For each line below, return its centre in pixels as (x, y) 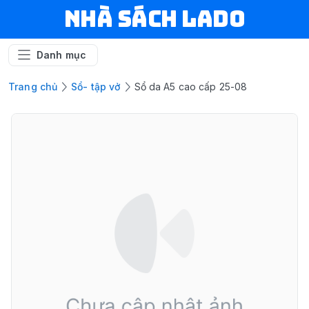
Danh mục (62, 55)
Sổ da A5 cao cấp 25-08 (191, 87)
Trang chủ (33, 87)
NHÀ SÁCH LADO (154, 19)
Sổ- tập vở (96, 87)
